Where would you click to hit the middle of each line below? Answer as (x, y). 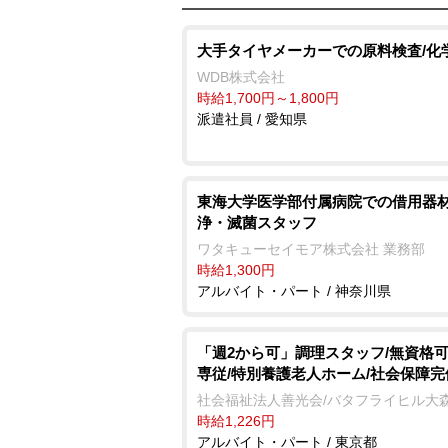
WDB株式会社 (241, 77)
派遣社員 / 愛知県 (252, 119)
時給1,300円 (236, 270)
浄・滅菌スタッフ (257, 222)
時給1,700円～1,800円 (268, 98)
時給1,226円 (236, 421)
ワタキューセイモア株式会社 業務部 (311, 249)
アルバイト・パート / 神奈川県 (294, 291)
